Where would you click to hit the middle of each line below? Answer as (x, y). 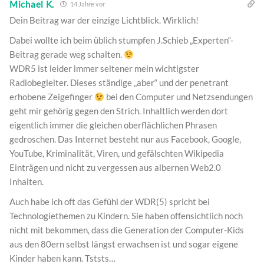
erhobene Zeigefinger (52, 97)
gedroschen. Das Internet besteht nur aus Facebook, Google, (125, 139)
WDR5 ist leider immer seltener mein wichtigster (104, 69)
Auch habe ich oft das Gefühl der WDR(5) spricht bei (110, 202)
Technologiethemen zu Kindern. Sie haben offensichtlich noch (126, 216)
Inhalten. (27, 182)
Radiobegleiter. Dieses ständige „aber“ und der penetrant (119, 83)
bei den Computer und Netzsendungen (179, 97)
